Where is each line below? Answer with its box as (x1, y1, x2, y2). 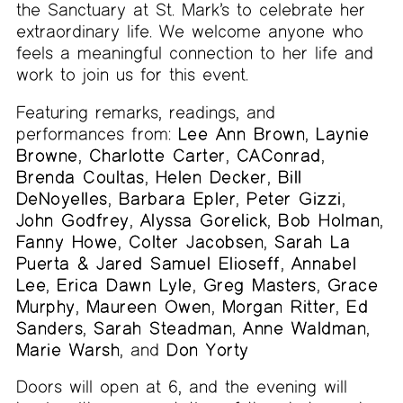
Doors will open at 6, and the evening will (15, 376, 347, 398)
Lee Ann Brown (177, 122, 306, 144)
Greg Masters (202, 273, 317, 295)
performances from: (15, 122, 178, 144)
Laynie (316, 122, 370, 144)
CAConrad (236, 144, 321, 166)
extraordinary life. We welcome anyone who (15, 21, 363, 42)
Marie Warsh (15, 338, 121, 360)
